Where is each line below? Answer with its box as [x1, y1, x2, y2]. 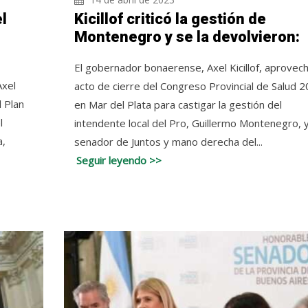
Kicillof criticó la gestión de [74, 10, 266, 28]
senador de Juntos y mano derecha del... [74, 135, 263, 149]
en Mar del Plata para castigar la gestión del [74, 98, 282, 112]
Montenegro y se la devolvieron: [74, 28, 300, 46]
